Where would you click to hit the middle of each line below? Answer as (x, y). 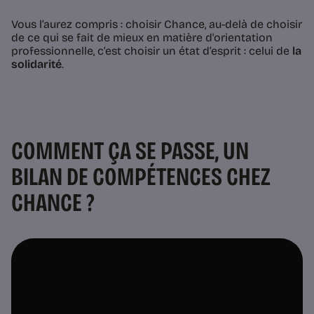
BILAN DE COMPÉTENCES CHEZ (141, 177)
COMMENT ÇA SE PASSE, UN (130, 151)
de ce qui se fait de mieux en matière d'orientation (142, 37)
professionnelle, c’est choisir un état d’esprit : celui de (152, 50)
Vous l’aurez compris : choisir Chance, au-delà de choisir (157, 24)
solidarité (36, 64)
